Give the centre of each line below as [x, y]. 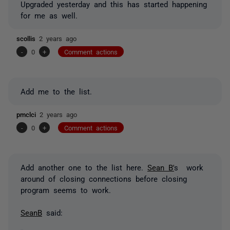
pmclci [28, 114]
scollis [28, 38]
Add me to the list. [56, 91]
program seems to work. [68, 189]
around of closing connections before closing [104, 178]
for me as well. [49, 15]
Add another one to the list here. [84, 167]
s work [189, 167]
